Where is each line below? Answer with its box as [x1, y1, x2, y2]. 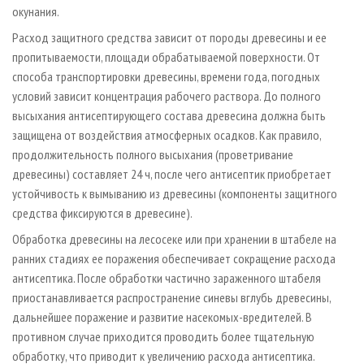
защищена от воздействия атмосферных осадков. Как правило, [12, 127, 321, 144]
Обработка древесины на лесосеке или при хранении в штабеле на [12, 231, 336, 248]
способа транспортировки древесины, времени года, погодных [12, 68, 320, 85]
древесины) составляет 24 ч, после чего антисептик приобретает [12, 166, 331, 183]
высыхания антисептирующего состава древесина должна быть [12, 107, 326, 124]
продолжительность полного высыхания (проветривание [12, 146, 293, 163]
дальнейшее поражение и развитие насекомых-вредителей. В [12, 309, 312, 326]
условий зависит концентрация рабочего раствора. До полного [12, 88, 321, 105]
